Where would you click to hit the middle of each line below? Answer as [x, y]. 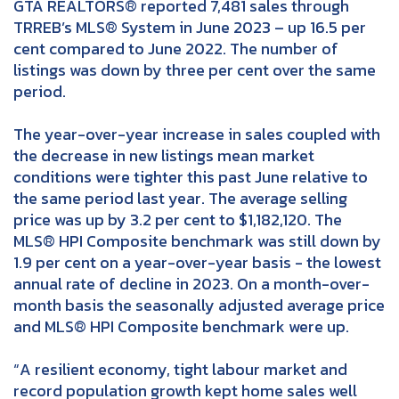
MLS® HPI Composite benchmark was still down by [197, 240]
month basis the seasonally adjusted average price [199, 305]
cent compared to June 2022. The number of [176, 48]
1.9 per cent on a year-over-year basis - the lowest [197, 262]
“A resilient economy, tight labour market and [180, 369]
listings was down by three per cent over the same [195, 69]
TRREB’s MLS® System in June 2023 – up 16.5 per [190, 27]
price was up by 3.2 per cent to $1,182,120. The [178, 219]
